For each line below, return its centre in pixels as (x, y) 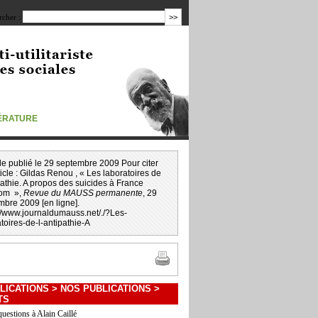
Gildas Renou (48, 173)
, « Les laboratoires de (118, 173)
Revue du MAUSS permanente (83, 193)
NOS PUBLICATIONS (106, 289)
